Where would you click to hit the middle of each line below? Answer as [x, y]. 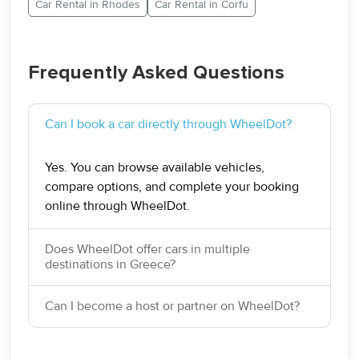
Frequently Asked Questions [156, 73]
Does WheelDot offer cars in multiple [147, 249]
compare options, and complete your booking [172, 187]
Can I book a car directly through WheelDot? [168, 124]
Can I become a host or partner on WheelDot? [172, 306]
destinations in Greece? [110, 264]
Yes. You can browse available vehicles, [155, 167]
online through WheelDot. [117, 206]
